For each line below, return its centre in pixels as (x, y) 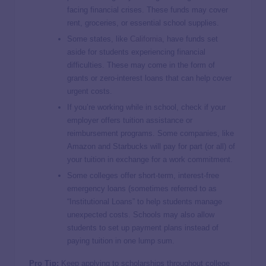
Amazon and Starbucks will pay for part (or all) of (151, 147)
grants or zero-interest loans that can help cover (149, 78)
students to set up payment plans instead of (143, 228)
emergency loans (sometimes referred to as (142, 189)
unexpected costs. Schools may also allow (141, 215)
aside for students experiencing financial (136, 52)
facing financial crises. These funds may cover (148, 9)
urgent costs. (90, 91)
